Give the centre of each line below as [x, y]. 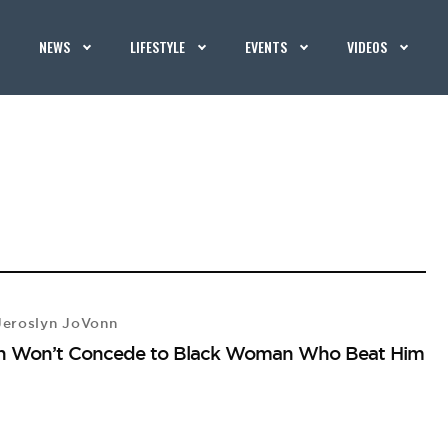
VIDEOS [367, 46]
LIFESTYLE [158, 46]
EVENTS [266, 46]
